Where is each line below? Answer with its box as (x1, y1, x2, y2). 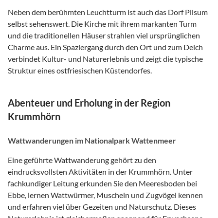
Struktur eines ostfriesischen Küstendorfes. (8, 65, 152, 75)
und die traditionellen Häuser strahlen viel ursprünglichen (8, 30, 200, 40)
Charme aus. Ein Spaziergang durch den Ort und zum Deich (8, 42, 203, 52)
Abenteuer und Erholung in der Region (8, 96, 170, 109)
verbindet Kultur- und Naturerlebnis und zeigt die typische (8, 54, 203, 63)
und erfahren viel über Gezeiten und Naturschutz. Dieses (8, 201, 196, 211)
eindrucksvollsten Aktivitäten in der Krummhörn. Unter (8, 166, 193, 176)
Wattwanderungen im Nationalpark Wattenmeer (8, 135, 176, 145)
